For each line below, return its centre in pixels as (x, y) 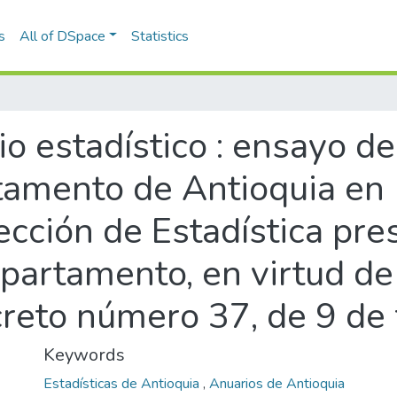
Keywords (84, 355)
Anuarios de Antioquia (277, 384)
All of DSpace (62, 36)
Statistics (160, 36)
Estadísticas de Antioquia (123, 384)
